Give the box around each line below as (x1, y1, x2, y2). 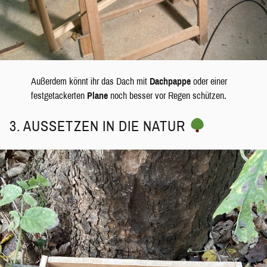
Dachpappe (149, 76, 193, 86)
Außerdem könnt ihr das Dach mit (30, 76, 150, 86)
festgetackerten (30, 90, 87, 101)
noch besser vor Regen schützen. (110, 90, 226, 101)
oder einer (193, 76, 227, 86)
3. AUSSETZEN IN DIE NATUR (10, 118, 190, 134)
